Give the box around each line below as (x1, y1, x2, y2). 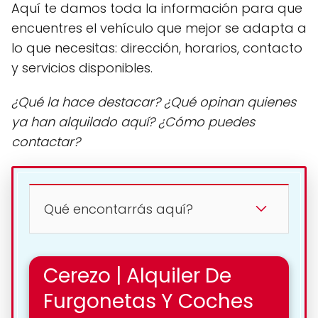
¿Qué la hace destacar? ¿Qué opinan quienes (11, 93, 296, 111)
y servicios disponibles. (11, 59, 153, 77)
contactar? (11, 133, 80, 150)
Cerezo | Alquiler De (43, 262, 231, 290)
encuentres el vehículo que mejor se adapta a (11, 19, 307, 37)
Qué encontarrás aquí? (44, 200, 193, 218)
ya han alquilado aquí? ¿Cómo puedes (11, 113, 255, 131)
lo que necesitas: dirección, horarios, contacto (11, 39, 302, 57)
